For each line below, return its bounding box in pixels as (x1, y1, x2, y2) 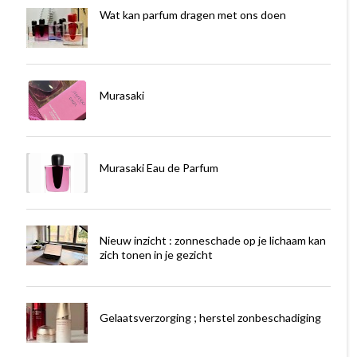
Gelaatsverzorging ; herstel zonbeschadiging (99, 310, 321, 324)
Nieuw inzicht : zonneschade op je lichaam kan (99, 233, 326, 247)
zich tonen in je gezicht (99, 247, 213, 261)
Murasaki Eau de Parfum (99, 160, 218, 175)
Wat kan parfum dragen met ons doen (99, 7, 286, 22)
